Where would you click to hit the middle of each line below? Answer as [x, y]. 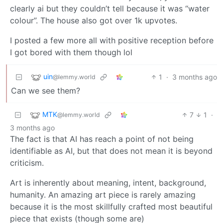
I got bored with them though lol [71, 52]
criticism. [27, 163]
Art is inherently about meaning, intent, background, [108, 182]
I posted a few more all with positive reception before [112, 40]
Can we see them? [46, 90]
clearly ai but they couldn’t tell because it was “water [110, 8]
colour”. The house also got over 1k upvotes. [94, 20]
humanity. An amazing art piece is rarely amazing [103, 194]
